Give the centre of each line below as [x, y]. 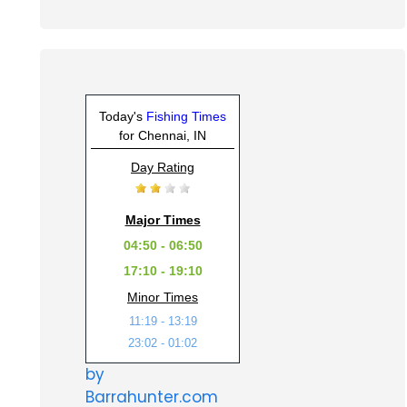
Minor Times [163, 298]
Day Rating [163, 168]
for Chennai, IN [163, 136]
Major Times [163, 220]
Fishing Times [186, 117]
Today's [123, 117]
